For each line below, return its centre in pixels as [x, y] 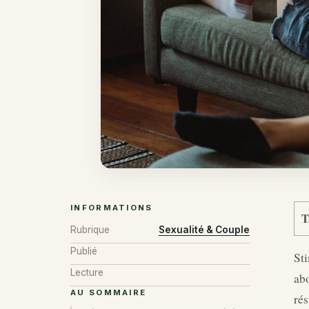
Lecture [87, 272]
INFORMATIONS [112, 208]
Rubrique [90, 229]
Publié [84, 251]
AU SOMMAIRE [109, 293]
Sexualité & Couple [204, 229]
